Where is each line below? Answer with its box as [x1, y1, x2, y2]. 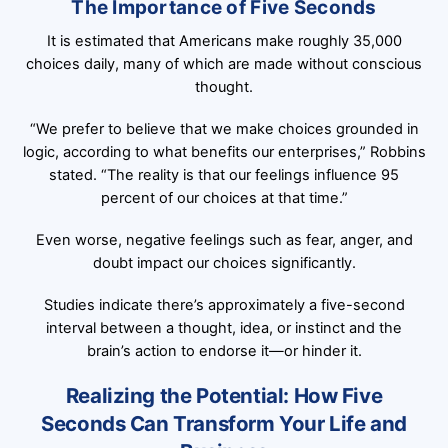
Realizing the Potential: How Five [65, 383, 383, 409]
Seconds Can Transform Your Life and [41, 411, 407, 437]
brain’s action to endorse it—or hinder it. [86, 342, 362, 361]
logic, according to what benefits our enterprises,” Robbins [22, 143, 426, 162]
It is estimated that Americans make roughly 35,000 [46, 32, 402, 51]
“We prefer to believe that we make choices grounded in [29, 120, 419, 139]
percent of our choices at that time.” [100, 189, 348, 208]
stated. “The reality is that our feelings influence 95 [49, 166, 399, 185]
